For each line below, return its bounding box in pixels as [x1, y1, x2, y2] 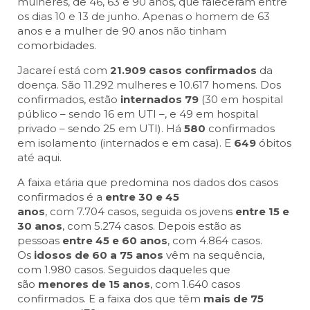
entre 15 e [235, 205, 289, 219]
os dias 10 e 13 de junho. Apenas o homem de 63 [17, 10, 270, 24]
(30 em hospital [199, 93, 283, 107]
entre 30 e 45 [105, 190, 179, 204]
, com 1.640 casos [150, 277, 240, 291]
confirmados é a [17, 190, 105, 204]
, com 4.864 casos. [167, 234, 262, 248]
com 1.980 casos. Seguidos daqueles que [17, 263, 230, 277]
